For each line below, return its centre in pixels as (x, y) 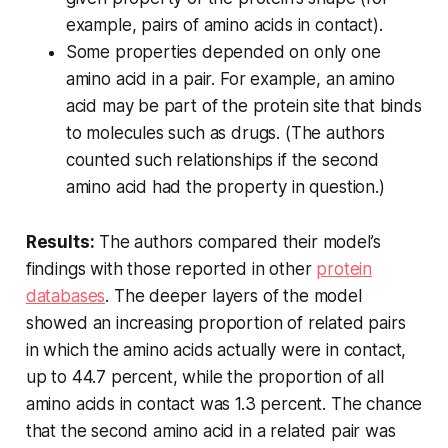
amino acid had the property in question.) (225, 187)
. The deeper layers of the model (233, 296)
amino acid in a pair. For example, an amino (230, 79)
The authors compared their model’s (237, 242)
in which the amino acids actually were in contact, (216, 350)
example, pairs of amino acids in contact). (224, 25)
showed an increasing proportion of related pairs (215, 323)
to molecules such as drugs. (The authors (225, 133)
